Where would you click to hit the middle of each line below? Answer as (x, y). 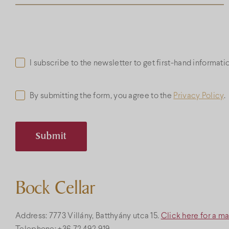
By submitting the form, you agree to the (102, 96)
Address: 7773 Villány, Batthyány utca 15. (88, 216)
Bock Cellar (55, 188)
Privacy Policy (199, 96)
